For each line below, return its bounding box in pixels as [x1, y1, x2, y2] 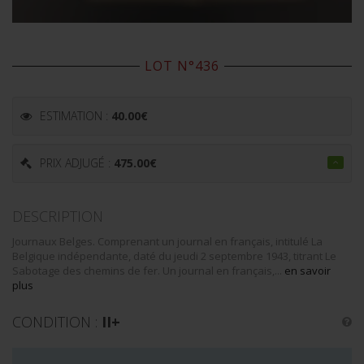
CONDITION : [12, 311, 102, 331]
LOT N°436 [145, 56, 219, 75]
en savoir [284, 262, 331, 278]
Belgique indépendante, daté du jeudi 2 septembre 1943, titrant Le [12, 248, 336, 263]
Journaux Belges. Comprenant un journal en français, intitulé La [12, 233, 323, 249]
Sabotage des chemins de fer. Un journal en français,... [12, 262, 284, 278]
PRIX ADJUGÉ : [40, 154, 114, 171]
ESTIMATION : [40, 107, 111, 123]
